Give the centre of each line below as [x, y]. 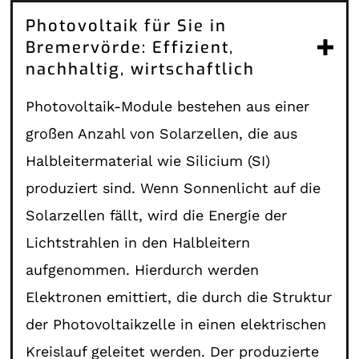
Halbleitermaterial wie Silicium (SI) [148, 160]
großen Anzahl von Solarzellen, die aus [162, 133]
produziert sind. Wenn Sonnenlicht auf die [173, 188]
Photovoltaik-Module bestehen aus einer [168, 106]
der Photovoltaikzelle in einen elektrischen [176, 324]
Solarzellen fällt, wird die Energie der [157, 215]
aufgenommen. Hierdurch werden [143, 269]
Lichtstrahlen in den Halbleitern [138, 242]
